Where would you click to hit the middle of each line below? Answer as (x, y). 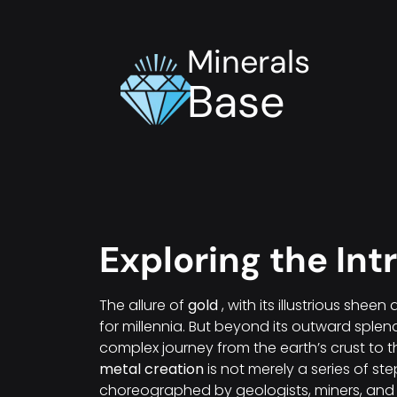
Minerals (248, 62)
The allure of (144, 305)
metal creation (152, 369)
